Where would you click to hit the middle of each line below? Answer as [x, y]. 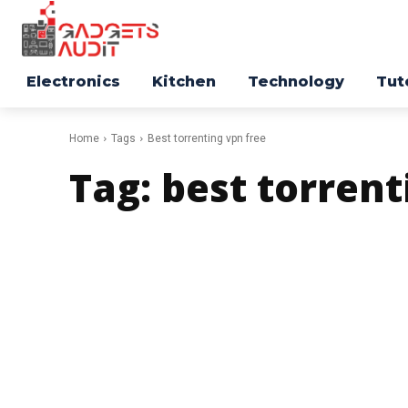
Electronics [73, 82]
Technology [296, 82]
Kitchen [184, 82]
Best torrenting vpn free [207, 139]
